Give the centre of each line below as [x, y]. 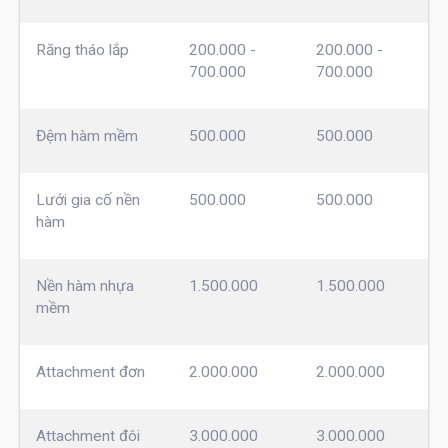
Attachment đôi [87, 435]
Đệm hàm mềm [86, 135]
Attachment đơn [90, 371]
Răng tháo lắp [82, 49]
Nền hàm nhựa [84, 285]
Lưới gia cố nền [87, 199]
